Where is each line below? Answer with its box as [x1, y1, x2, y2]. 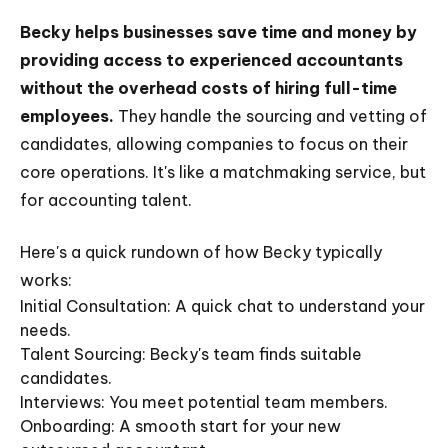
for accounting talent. [20, 190, 192, 210]
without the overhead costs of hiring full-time [20, 78, 397, 98]
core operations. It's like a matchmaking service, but [20, 162, 426, 182]
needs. [20, 320, 71, 340]
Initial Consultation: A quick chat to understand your [20, 296, 425, 316]
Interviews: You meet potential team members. [20, 392, 388, 412]
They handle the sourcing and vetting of [114, 106, 427, 126]
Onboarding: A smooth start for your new [20, 416, 341, 436]
